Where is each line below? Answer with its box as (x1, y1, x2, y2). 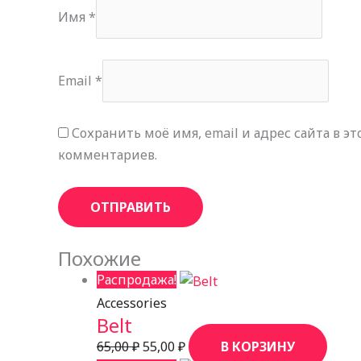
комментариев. (58, 146, 157, 164)
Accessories (97, 293, 167, 312)
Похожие (58, 245, 141, 272)
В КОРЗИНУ (221, 337, 295, 355)
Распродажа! (97, 271, 176, 289)
